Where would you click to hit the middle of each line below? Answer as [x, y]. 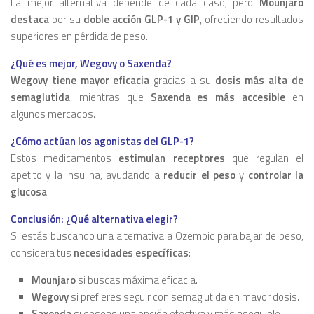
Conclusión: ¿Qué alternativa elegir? [94, 219]
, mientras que [110, 97]
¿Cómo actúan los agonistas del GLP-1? [102, 142]
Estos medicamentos [65, 158]
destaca [30, 20]
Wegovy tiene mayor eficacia [80, 81]
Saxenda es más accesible [218, 97]
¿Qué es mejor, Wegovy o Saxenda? [91, 64]
